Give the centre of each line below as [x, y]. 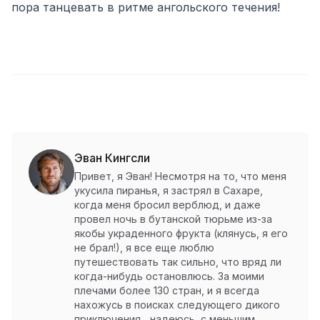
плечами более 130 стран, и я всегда [167, 290]
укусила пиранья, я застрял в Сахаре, [169, 190]
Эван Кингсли [112, 158]
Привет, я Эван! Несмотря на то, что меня [180, 176]
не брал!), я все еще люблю [144, 247]
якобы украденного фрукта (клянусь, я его [181, 233]
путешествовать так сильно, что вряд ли [178, 262]
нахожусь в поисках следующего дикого [177, 305]
